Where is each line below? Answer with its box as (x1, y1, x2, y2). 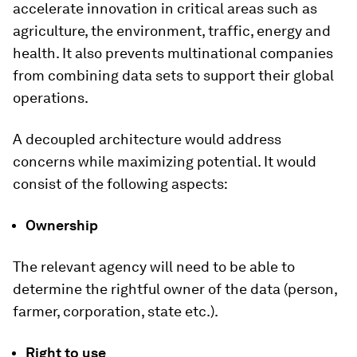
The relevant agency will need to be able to (13, 258, 295, 275)
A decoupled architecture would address (13, 131, 281, 147)
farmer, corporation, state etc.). (13, 303, 218, 320)
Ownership (25, 217, 98, 233)
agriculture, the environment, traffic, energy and (13, 22, 331, 39)
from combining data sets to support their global (13, 67, 334, 84)
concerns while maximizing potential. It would (13, 153, 316, 170)
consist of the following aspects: (13, 175, 228, 192)
